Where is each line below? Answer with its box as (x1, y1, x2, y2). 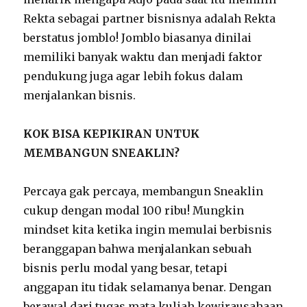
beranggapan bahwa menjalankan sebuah (23, 241, 252, 256)
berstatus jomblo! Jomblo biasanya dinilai (23, 30, 252, 45)
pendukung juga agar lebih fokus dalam (23, 69, 243, 83)
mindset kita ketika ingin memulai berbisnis (23, 222, 273, 236)
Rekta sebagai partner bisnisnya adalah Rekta (23, 11, 276, 25)
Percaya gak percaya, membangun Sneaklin (23, 184, 264, 198)
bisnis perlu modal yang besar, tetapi (23, 260, 228, 275)
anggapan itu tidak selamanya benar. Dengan (23, 280, 272, 294)
